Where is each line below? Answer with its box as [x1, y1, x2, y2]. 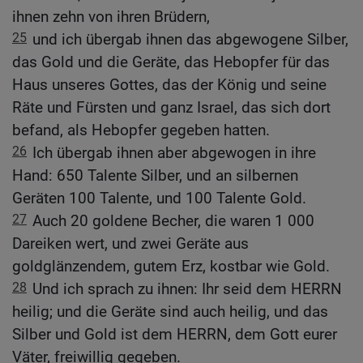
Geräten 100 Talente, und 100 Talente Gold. [12, 189, 306, 208]
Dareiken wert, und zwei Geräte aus [12, 234, 249, 254]
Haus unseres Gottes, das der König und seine [12, 75, 327, 95]
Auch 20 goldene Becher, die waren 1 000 [32, 211, 314, 231]
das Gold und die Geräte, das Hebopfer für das [12, 53, 330, 72]
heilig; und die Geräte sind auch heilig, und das [12, 302, 328, 322]
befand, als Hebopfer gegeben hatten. [12, 121, 270, 140]
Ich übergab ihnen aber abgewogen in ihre [32, 143, 316, 163]
